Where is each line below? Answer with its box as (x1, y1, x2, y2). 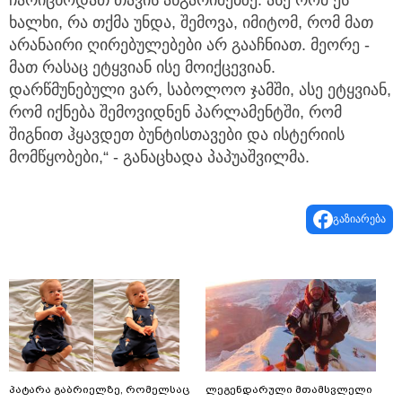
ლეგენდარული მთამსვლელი (205, 382, 372, 396)
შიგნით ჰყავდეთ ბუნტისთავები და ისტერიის (9, 125, 345, 144)
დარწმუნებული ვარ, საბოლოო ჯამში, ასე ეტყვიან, (9, 80, 391, 99)
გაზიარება (333, 212, 386, 225)
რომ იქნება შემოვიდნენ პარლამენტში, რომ (9, 102, 342, 121)
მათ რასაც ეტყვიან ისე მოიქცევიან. (9, 57, 275, 76)
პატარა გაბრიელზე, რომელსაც (9, 382, 190, 396)
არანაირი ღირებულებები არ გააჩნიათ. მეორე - (9, 35, 370, 54)
